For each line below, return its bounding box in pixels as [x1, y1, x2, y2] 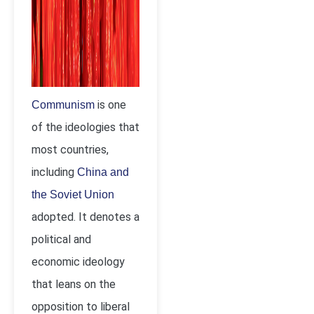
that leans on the [32, 278, 116, 291]
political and [32, 233, 91, 246]
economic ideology [32, 255, 125, 268]
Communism [32, 99, 95, 111]
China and [77, 166, 129, 178]
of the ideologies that [32, 121, 139, 134]
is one [95, 98, 126, 111]
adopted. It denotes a [32, 210, 139, 224]
